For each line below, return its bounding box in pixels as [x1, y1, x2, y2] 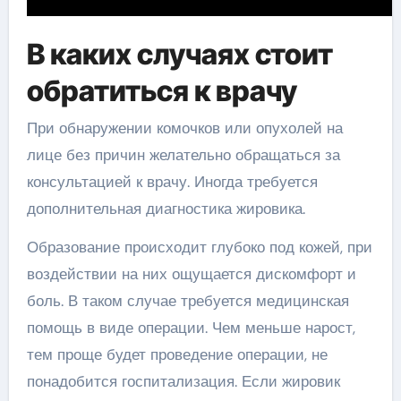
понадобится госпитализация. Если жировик [26, 371, 340, 391]
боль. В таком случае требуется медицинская [26, 291, 349, 311]
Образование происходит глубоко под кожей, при [26, 237, 372, 257]
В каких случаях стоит [26, 36, 333, 72]
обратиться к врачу [26, 73, 297, 108]
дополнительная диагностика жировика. [26, 199, 305, 218]
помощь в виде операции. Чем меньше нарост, [26, 318, 355, 337]
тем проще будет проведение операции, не [26, 345, 328, 364]
